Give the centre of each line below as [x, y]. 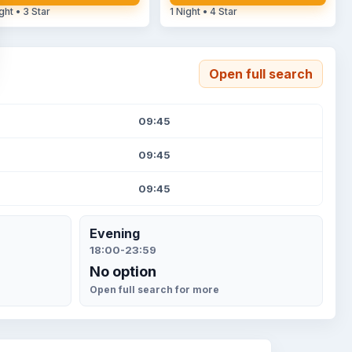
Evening [115, 233]
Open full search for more [154, 290]
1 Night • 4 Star [203, 11]
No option [123, 271]
